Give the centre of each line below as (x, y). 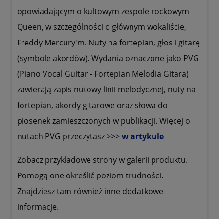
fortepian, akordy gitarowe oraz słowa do (92, 105)
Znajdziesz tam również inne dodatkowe (90, 191)
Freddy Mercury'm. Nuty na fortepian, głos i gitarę (109, 43)
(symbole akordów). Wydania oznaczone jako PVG (108, 58)
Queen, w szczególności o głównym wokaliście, (102, 27)
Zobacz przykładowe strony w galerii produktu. (102, 160)
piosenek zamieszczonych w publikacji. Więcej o (104, 121)
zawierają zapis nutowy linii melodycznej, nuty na (106, 90)
